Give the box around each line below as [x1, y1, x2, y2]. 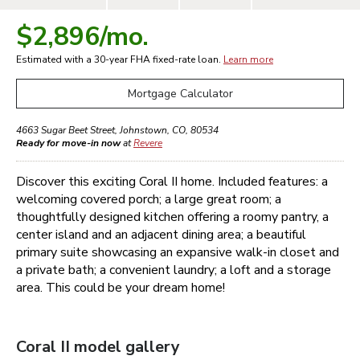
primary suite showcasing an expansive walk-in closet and [16, 243, 339, 261]
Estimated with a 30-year [16, 53, 130, 66]
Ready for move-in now [16, 137, 121, 149]
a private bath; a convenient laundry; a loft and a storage [16, 261, 331, 279]
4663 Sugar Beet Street [16, 124, 115, 137]
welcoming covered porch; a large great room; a [16, 190, 281, 208]
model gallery [70, 336, 180, 358]
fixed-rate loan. [150, 53, 223, 66]
